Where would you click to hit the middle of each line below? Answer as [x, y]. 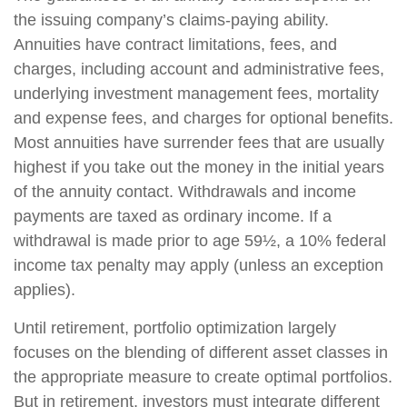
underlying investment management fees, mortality [196, 94]
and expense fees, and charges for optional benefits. [203, 118]
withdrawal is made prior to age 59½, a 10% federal [200, 241]
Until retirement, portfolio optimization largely [175, 328]
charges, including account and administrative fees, [199, 69]
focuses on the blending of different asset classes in [201, 352]
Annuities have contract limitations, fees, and [175, 45]
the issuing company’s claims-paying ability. [171, 20]
